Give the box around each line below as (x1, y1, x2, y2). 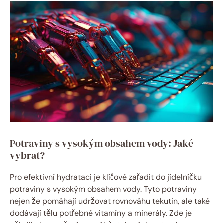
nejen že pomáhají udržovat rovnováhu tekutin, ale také (10, 196, 210, 207)
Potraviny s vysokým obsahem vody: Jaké (10, 136, 193, 151)
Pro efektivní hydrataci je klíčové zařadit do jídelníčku (10, 172, 202, 183)
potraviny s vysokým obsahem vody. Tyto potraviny (10, 184, 197, 195)
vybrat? (10, 148, 45, 163)
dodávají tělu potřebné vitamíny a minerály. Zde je (10, 208, 192, 219)
